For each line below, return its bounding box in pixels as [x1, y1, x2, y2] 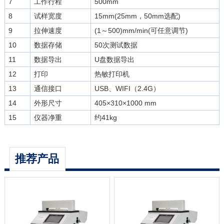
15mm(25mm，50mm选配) [94, 12, 180, 20]
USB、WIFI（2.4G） [94, 84, 160, 92]
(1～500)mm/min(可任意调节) [94, 26, 188, 34]
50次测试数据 [94, 41, 137, 49]
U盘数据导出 [94, 55, 134, 63]
